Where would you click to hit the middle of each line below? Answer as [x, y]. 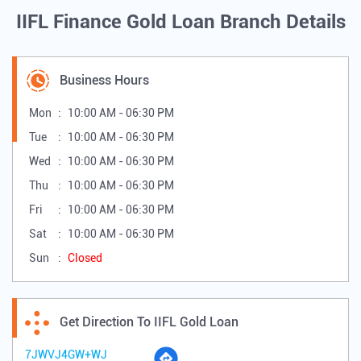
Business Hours [104, 81]
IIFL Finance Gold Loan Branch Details [180, 22]
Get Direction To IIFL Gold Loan [149, 322]
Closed [85, 258]
